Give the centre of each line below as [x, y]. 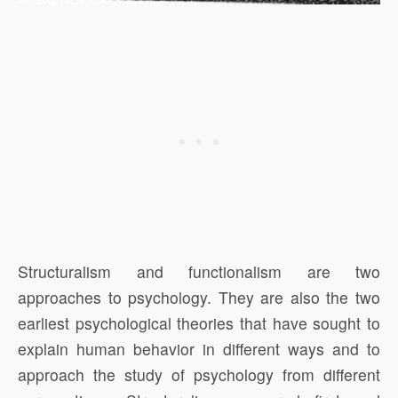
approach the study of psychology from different [199, 374]
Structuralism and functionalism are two [199, 271]
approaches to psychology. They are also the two [199, 297]
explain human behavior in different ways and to [199, 348]
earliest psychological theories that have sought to [199, 322]
